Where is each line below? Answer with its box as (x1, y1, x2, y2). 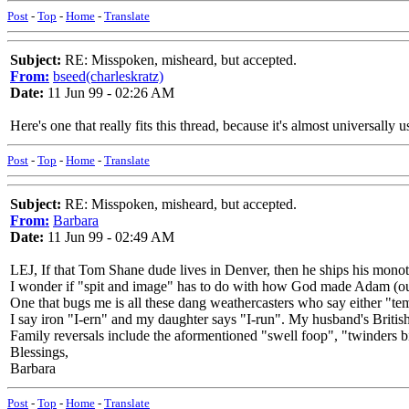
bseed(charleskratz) (53, 68, 163, 84)
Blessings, (10, 344, 68, 360)
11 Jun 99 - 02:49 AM (44, 229, 174, 245)
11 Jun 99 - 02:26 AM (44, 85, 174, 100)
